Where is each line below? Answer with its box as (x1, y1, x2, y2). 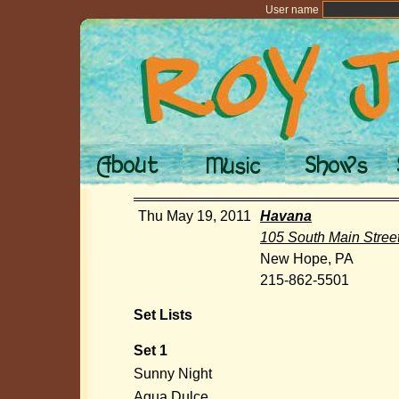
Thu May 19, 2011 (138, 208, 251, 224)
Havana (260, 208, 312, 224)
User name (265, 4, 319, 16)
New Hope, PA (260, 251, 354, 266)
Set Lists (134, 307, 192, 322)
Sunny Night (134, 366, 212, 381)
